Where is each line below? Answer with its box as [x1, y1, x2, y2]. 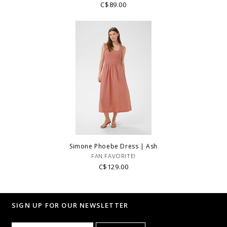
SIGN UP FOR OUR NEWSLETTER [12, 201, 129, 210]
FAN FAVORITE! [91, 152, 136, 160]
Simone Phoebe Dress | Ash [69, 141, 158, 150]
